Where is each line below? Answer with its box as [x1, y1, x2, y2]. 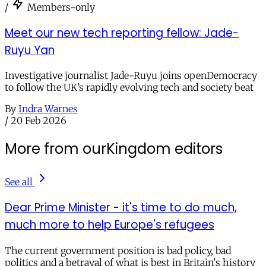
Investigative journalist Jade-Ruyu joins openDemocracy [5, 69, 257, 82]
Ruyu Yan [5, 42, 55, 58]
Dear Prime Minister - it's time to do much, [5, 199, 237, 216]
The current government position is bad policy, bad [5, 244, 231, 256]
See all [5, 176, 33, 188]
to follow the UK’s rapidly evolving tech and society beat [5, 81, 254, 94]
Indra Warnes [18, 103, 78, 115]
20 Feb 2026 [11, 115, 66, 127]
